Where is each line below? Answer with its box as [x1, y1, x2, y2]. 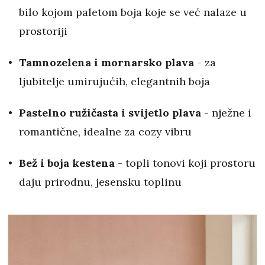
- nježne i [201, 105, 251, 119]
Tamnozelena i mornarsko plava [19, 55, 194, 69]
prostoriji [19, 24, 67, 38]
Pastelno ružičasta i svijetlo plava [19, 105, 201, 119]
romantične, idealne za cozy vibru [19, 124, 192, 138]
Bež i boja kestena [19, 156, 115, 170]
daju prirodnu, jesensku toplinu [19, 174, 182, 189]
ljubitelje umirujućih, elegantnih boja [19, 74, 210, 88]
